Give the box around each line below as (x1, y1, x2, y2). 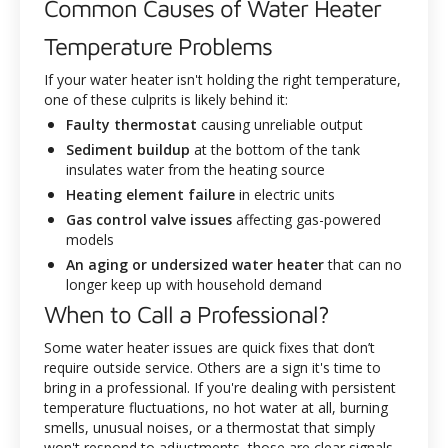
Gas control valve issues (66, 210, 232, 230)
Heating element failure (66, 185, 235, 205)
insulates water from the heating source (66, 160, 325, 180)
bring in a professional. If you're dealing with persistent (44, 378, 396, 398)
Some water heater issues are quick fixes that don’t (44, 338, 375, 358)
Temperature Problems (44, 32, 272, 61)
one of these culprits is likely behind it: (44, 90, 288, 110)
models (66, 230, 114, 250)
